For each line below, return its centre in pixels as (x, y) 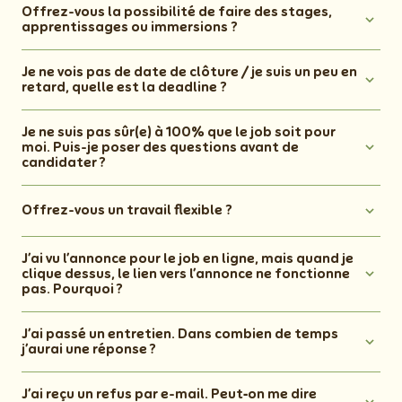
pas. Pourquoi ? (74, 288)
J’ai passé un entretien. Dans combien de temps (180, 333)
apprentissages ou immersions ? (130, 26)
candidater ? (64, 162)
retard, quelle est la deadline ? (124, 87)
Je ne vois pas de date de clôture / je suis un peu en (189, 71)
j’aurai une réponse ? (90, 349)
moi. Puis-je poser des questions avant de (160, 147)
